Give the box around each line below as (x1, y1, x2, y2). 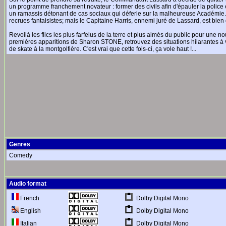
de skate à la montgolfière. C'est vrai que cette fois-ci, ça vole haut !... (9, 45, 196, 52)
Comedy (9, 152, 32, 159)
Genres (9, 141, 30, 148)
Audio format (9, 180, 46, 187)
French (19, 195, 39, 202)
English (19, 207, 41, 214)
